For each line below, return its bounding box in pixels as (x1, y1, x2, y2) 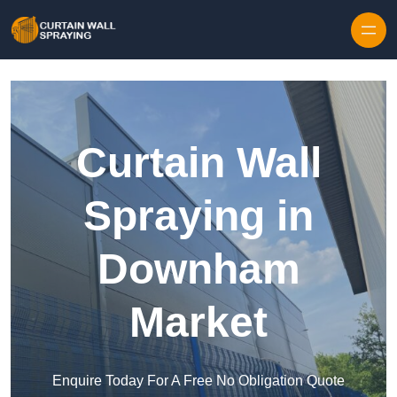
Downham (97, 245, 300, 293)
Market (129, 299, 268, 346)
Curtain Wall (75, 139, 322, 187)
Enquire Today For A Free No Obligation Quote (52, 373, 345, 389)
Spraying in (83, 192, 314, 240)
